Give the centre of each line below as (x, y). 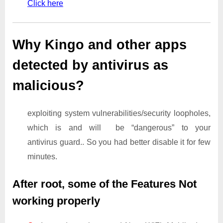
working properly (56, 201)
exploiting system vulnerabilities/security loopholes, (119, 113)
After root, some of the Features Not (105, 184)
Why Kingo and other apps (100, 45)
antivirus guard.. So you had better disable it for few (119, 142)
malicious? (48, 86)
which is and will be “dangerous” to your (119, 127)
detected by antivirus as (90, 65)
